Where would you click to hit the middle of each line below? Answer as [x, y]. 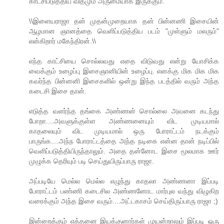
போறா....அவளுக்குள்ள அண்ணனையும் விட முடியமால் [124, 121]
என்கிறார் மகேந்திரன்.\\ [62, 41]
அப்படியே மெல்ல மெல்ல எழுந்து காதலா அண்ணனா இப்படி [124, 181]
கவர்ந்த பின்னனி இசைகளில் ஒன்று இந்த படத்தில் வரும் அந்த [124, 81]
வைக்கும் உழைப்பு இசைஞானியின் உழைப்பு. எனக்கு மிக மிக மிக [124, 71]
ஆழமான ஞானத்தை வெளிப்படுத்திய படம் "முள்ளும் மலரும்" [124, 31]
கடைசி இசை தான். [58, 91]
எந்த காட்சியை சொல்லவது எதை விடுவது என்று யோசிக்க [124, 61]
